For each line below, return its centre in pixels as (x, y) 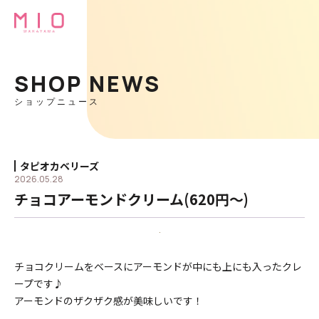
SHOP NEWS (88, 84)
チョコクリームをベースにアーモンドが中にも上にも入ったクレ (158, 266)
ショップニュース (57, 101)
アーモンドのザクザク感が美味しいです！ (109, 300)
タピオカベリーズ (59, 166)
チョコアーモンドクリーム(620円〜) (131, 199)
